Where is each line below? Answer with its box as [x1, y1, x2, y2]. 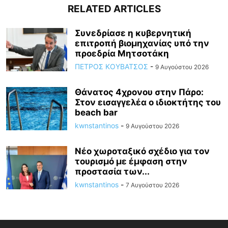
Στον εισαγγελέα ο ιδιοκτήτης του [75, 97, 221, 108]
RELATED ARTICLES [67, 3, 161, 15]
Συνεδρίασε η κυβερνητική [75, 28, 191, 39]
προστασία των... [75, 166, 150, 177]
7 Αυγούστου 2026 [126, 181, 179, 189]
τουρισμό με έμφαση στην [75, 156, 187, 167]
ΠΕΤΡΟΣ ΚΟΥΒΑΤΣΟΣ [75, 62, 148, 71]
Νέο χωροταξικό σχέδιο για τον [75, 146, 210, 157]
